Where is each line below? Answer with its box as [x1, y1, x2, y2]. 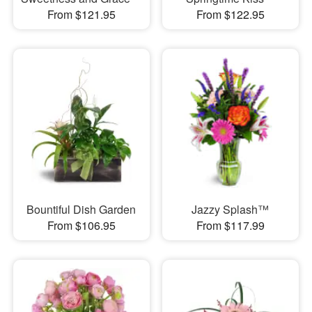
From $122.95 [196, 6, 265, 22]
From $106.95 [47, 217, 116, 234]
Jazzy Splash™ [192, 201, 270, 218]
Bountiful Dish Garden [26, 201, 136, 218]
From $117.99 [196, 217, 265, 234]
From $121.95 [47, 6, 116, 22]
